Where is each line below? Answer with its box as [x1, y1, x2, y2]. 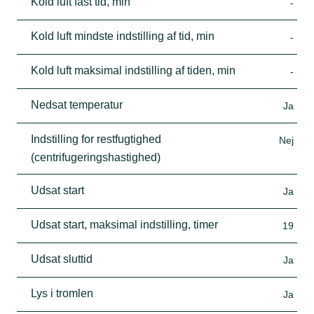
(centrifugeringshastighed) [31, 151, 161, 163]
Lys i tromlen [31, 287, 93, 299]
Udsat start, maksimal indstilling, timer [31, 218, 218, 231]
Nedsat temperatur [31, 98, 123, 111]
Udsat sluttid [31, 252, 93, 265]
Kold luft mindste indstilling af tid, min [31, 29, 214, 42]
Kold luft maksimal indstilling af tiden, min [31, 64, 235, 76]
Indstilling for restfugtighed [31, 132, 161, 145]
